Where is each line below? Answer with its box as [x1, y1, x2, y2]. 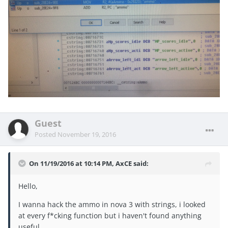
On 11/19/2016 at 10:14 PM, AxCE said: [29, 158, 149, 168]
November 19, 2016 [58, 129, 116, 139]
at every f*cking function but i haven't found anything [18, 210, 202, 220]
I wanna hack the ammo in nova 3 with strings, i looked [18, 199, 206, 209]
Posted [35, 129, 58, 139]
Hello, [18, 181, 38, 191]
